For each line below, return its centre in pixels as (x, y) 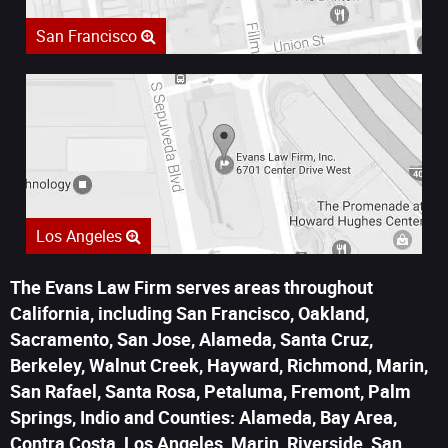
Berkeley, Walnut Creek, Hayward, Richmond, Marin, (219, 365)
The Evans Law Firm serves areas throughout (191, 287)
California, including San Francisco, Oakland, (189, 313)
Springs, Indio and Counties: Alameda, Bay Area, (203, 417)
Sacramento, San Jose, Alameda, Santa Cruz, (191, 339)
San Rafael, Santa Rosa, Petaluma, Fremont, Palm (210, 391)
